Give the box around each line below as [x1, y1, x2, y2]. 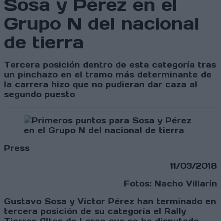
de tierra [4, 31, 84, 54]
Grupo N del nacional [4, 12, 199, 35]
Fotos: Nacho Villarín [124, 179, 217, 189]
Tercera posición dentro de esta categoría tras [4, 60, 216, 70]
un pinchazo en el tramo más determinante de [4, 70, 212, 80]
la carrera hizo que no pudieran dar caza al [4, 79, 197, 90]
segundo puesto [4, 89, 75, 100]
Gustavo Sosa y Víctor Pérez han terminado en [4, 196, 216, 207]
